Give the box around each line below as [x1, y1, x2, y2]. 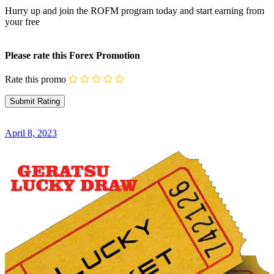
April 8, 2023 [5, 127, 57, 138]
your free [5, 16, 40, 27]
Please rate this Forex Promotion [5, 50, 140, 61]
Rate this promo [5, 74, 66, 85]
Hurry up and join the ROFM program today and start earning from [5, 5, 264, 16]
